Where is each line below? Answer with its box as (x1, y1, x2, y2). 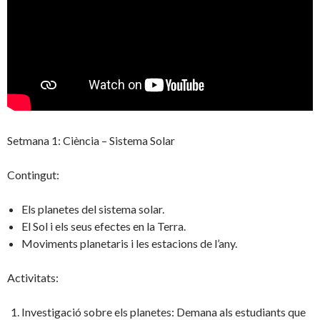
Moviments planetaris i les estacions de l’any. (21, 236, 237, 251)
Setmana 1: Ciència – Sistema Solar (7, 134, 175, 148)
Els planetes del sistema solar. (21, 202, 164, 216)
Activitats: (7, 271, 59, 285)
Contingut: (7, 168, 59, 182)
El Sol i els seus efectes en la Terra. (21, 219, 186, 234)
